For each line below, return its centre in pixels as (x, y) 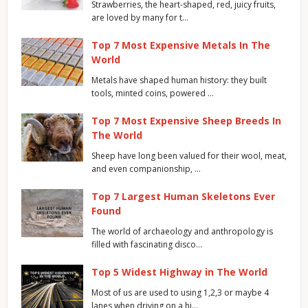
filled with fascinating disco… (147, 244)
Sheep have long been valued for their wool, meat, (189, 155)
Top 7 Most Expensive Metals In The (181, 45)
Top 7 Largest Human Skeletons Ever (183, 196)
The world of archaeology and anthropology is (182, 231)
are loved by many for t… (140, 17)
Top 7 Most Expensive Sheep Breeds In (186, 120)
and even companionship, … (146, 168)
